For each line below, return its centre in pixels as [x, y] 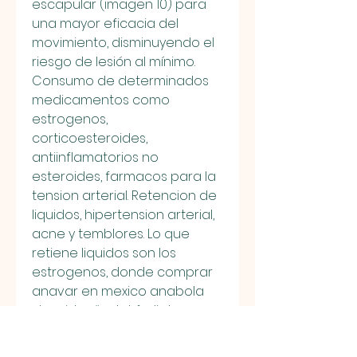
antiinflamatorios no [95, 157]
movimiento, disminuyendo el [123, 42]
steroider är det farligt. [102, 310]
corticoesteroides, [90, 138]
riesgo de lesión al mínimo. [115, 61]
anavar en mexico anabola [118, 291]
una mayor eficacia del [105, 23]
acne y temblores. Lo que [111, 233]
